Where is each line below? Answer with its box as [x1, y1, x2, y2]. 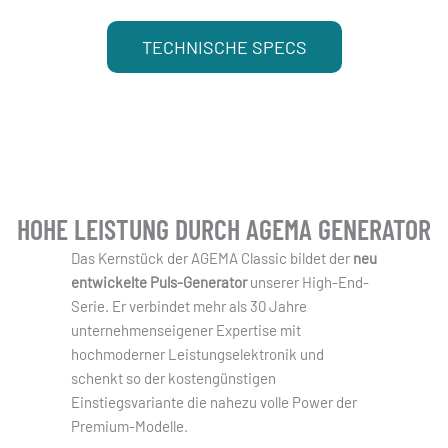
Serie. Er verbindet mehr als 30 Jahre [70, 297, 307, 315]
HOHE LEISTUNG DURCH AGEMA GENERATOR [17, 212, 431, 246]
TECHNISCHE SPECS [141, 36, 307, 58]
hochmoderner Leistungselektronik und [70, 345, 324, 363]
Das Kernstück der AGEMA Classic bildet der [70, 249, 353, 267]
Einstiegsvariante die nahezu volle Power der [70, 393, 357, 411]
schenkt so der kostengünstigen [70, 369, 276, 387]
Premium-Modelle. [70, 417, 188, 435]
